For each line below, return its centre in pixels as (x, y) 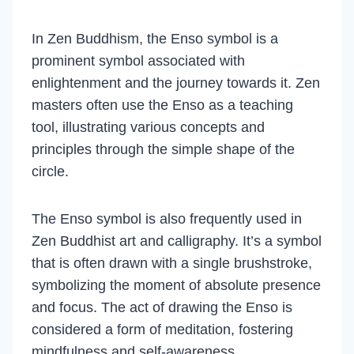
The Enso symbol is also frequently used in (167, 219)
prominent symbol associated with (138, 61)
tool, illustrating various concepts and (148, 127)
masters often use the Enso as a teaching (162, 105)
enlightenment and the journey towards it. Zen (176, 83)
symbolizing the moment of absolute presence (176, 285)
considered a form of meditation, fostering (162, 330)
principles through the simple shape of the (163, 149)
